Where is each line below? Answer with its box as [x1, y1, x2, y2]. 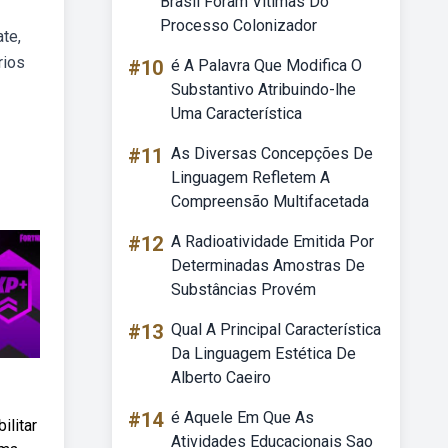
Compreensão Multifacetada [171, 192, 369, 211]
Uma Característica [171, 104, 302, 123]
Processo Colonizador [160, 16, 317, 35]
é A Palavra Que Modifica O [171, 56, 362, 75]
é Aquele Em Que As [171, 408, 314, 427]
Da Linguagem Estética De [171, 344, 356, 363]
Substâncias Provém [171, 280, 316, 299]
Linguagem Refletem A [171, 168, 330, 187]
